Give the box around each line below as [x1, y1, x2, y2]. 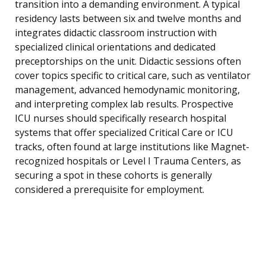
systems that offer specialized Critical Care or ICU [15, 126, 233, 140]
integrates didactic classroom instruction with [15, 26, 217, 40]
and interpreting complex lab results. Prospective [15, 97, 233, 111]
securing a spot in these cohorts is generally [15, 169, 212, 182]
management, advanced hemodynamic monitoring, [15, 83, 240, 97]
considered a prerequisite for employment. [15, 183, 204, 197]
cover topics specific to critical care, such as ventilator [15, 69, 251, 83]
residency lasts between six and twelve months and [15, 12, 241, 26]
